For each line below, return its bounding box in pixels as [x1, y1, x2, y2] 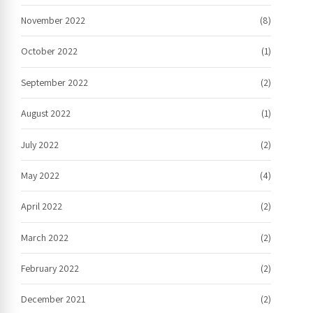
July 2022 [21, 138, 59, 151]
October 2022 [21, 45, 78, 58]
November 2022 [21, 14, 85, 27]
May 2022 [21, 168, 59, 182]
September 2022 [21, 75, 88, 89]
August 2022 [21, 107, 71, 120]
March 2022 [21, 231, 68, 244]
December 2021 [21, 293, 85, 306]
